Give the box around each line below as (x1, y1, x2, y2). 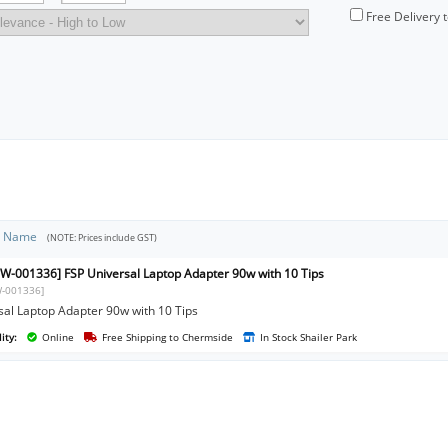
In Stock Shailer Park (260, 329, 358, 344)
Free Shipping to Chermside (101, 329, 233, 344)
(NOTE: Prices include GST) (47, 231, 158, 244)
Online (42, 329, 75, 344)
